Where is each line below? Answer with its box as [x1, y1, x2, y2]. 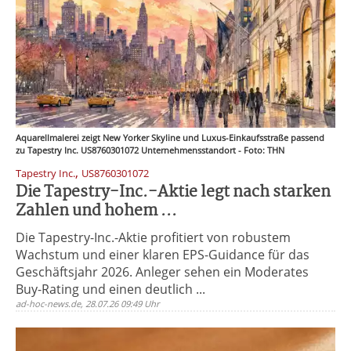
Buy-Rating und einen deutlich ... [16, 280, 205, 298]
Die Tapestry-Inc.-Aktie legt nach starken [16, 179, 331, 205]
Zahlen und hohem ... [16, 198, 177, 224]
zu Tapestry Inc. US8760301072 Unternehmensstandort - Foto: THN [16, 144, 284, 156]
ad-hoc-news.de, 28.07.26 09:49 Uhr [16, 298, 160, 309]
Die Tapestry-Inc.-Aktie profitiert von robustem [16, 229, 291, 246]
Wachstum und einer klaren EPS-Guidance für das [16, 246, 309, 263]
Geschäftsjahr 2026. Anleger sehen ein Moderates [16, 263, 309, 280]
